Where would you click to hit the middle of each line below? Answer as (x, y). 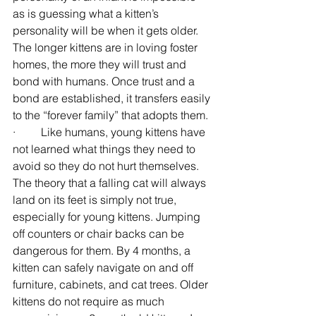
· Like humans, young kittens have (110, 132)
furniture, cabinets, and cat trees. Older (112, 284)
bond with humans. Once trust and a (105, 81)
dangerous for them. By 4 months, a (103, 250)
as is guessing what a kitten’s (87, 13)
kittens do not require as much (90, 301)
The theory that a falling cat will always (111, 182)
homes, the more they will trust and (101, 64)
